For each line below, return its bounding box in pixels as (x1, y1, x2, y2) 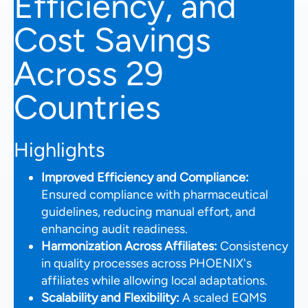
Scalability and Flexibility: (41, 289, 179, 305)
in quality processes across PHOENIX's (41, 255, 252, 271)
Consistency (217, 238, 288, 254)
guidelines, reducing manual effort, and (41, 203, 256, 219)
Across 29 (14, 52, 164, 93)
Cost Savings (14, 19, 211, 60)
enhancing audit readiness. (41, 221, 188, 236)
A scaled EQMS (179, 289, 267, 305)
